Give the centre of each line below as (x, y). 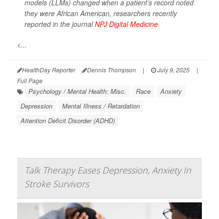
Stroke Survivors (57, 184)
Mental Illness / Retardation (101, 106)
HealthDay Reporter (49, 70)
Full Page (30, 81)
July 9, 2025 (173, 70)
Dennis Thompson (111, 70)
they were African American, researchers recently (101, 13)
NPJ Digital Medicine (126, 24)
